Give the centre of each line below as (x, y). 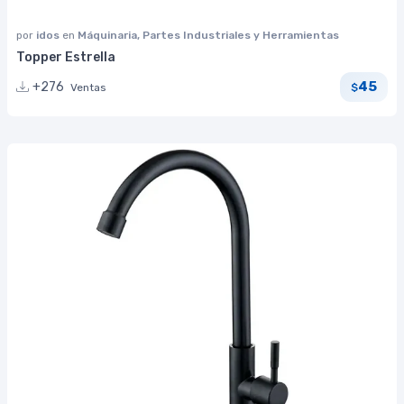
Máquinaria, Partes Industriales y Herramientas (208, 35)
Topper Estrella (66, 57)
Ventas (88, 87)
